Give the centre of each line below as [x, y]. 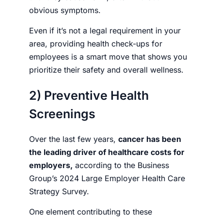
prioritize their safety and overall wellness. [106, 70]
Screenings [62, 114]
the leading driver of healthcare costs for [107, 152]
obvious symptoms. [66, 10]
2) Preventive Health [89, 95]
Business [153, 165]
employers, [51, 165]
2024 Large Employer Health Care [121, 178]
